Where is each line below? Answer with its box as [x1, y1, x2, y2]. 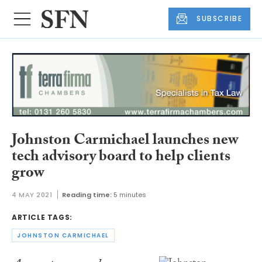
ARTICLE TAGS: [12, 212, 73, 223]
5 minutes [113, 190, 146, 200]
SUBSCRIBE [196, 13, 243, 24]
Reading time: [61, 190, 112, 200]
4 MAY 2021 [12, 190, 53, 200]
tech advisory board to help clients [12, 144, 230, 171]
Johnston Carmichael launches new [12, 128, 239, 154]
